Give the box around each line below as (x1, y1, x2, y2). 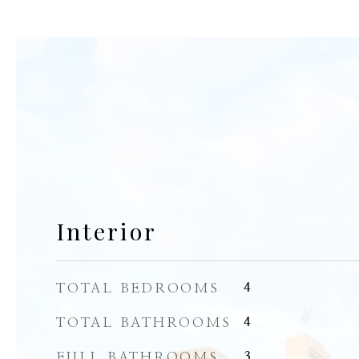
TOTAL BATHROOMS (56, 316, 232, 329)
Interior (56, 216, 157, 246)
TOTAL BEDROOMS (56, 281, 220, 295)
